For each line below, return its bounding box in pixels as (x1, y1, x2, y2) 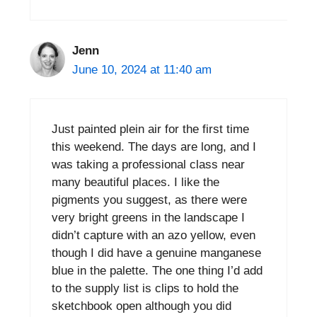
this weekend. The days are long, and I (52, 140, 256, 154)
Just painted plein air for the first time (52, 122, 249, 137)
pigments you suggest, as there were (52, 193, 247, 207)
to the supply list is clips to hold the (52, 282, 238, 296)
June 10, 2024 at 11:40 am (72, 62, 212, 76)
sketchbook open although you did (52, 299, 231, 313)
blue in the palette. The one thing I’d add (52, 264, 263, 278)
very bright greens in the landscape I (52, 211, 245, 225)
